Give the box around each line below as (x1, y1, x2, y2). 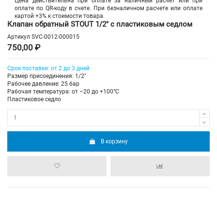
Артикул (7, 33, 30, 41)
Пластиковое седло (7, 96, 61, 103)
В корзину (101, 138, 128, 145)
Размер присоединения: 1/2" (7, 73, 86, 80)
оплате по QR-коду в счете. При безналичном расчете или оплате (15, 4, 202, 12)
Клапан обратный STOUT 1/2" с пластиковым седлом (7, 19, 192, 29)
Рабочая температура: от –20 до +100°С (7, 88, 119, 95)
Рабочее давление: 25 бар (7, 80, 79, 88)
